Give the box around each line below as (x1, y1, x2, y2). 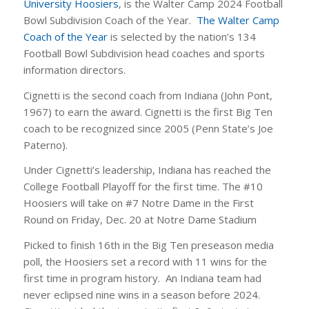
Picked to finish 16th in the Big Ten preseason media (23, 238, 274, 252)
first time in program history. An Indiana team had (23, 271, 261, 286)
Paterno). (23, 137, 68, 152)
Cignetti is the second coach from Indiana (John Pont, (23, 88, 272, 102)
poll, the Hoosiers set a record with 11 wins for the (23, 255, 267, 269)
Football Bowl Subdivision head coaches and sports (23, 46, 265, 60)
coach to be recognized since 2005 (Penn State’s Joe (23, 121, 273, 135)
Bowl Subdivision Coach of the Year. (23, 12, 197, 27)
